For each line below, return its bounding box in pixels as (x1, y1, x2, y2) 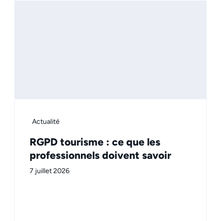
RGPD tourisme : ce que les (30, 136, 160, 148)
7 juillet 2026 (30, 167, 70, 176)
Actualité (32, 117, 60, 126)
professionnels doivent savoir (30, 149, 171, 162)
